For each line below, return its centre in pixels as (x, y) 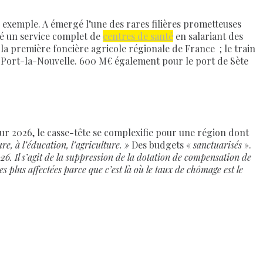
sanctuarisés (218, 145)
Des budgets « (161, 145)
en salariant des (208, 36)
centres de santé (138, 36)
